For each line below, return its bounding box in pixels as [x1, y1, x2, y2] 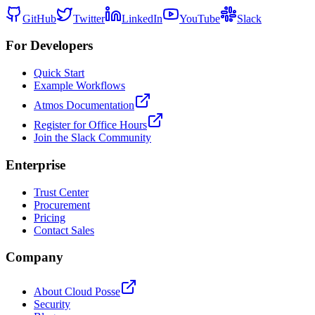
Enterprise [6, 157, 65, 172]
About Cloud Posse [34, 285, 120, 297]
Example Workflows [34, 79, 125, 92]
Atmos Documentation [34, 99, 134, 112]
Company [6, 250, 63, 265]
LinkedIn [122, 12, 162, 25]
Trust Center [34, 186, 89, 198]
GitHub [22, 12, 56, 25]
